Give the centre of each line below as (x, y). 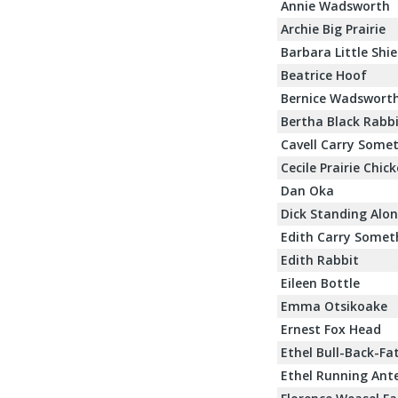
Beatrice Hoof (324, 75)
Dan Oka (307, 190)
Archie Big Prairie (333, 28)
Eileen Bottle (320, 283)
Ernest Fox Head (331, 329)
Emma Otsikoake (334, 306)
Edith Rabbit (320, 259)
